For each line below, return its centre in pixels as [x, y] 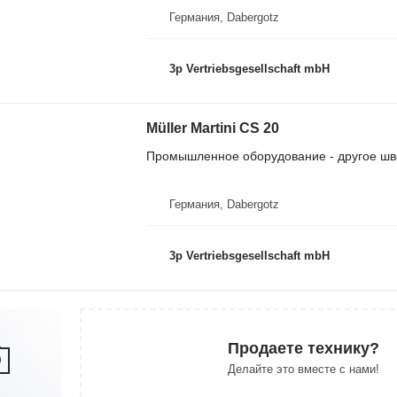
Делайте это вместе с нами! [303, 369]
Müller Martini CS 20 [212, 128]
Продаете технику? [303, 348]
